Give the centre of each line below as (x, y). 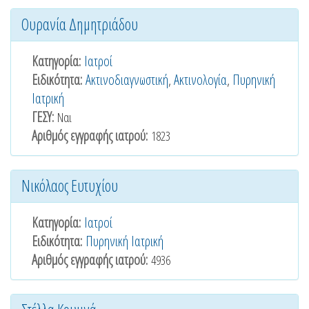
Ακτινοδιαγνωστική (127, 80)
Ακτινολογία (200, 80)
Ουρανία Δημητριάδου (80, 24)
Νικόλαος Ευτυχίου (70, 186)
